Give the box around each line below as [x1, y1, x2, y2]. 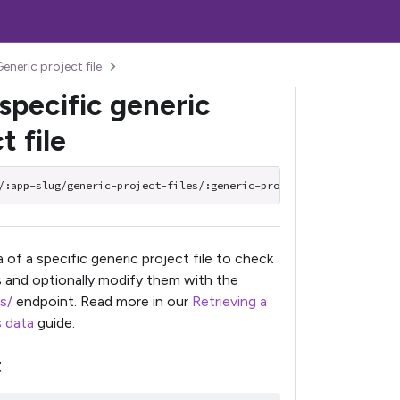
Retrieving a [192, 292, 267, 310]
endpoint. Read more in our [12, 292, 192, 310]
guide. [34, 313, 75, 331]
